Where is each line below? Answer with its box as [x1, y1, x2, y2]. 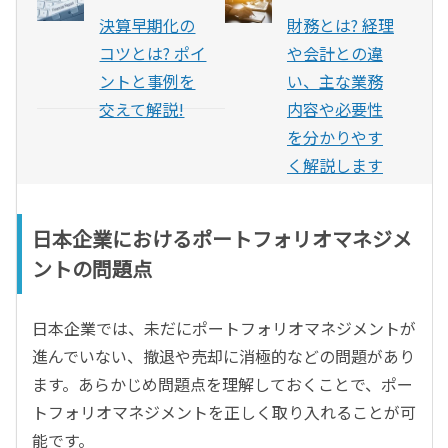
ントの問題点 [32, 254, 152, 284]
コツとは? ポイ [99, 41, 207, 66]
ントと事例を [99, 69, 196, 94]
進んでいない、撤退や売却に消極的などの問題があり [32, 344, 415, 369]
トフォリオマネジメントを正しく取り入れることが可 [32, 400, 416, 425]
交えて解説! [99, 97, 185, 122]
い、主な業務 [286, 69, 383, 94]
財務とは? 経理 [286, 13, 394, 38]
